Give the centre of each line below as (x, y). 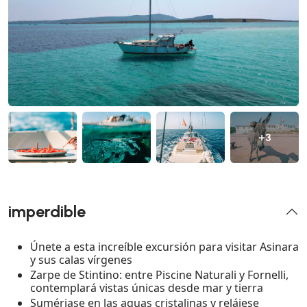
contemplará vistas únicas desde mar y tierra (147, 288)
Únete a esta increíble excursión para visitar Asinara (164, 247)
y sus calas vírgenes (81, 260)
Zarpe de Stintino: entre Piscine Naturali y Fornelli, (159, 275)
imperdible (47, 212)
